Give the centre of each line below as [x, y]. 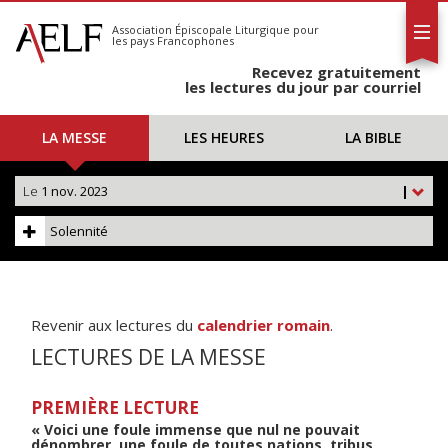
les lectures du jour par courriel [303, 87]
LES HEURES [223, 137]
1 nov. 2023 [73, 191]
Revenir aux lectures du [114, 325]
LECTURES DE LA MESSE [148, 357]
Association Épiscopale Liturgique [201, 29]
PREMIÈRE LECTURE [115, 407]
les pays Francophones [173, 40]
